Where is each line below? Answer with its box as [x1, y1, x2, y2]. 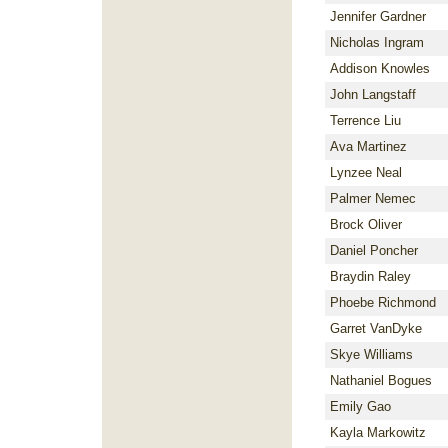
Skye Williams [330, 347, 413, 362]
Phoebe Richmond [330, 295, 436, 310]
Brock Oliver [330, 217, 402, 232]
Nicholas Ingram [330, 35, 424, 50]
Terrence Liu [330, 113, 401, 128]
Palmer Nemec [330, 191, 416, 206]
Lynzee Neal [330, 165, 402, 180]
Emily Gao [330, 399, 391, 414]
